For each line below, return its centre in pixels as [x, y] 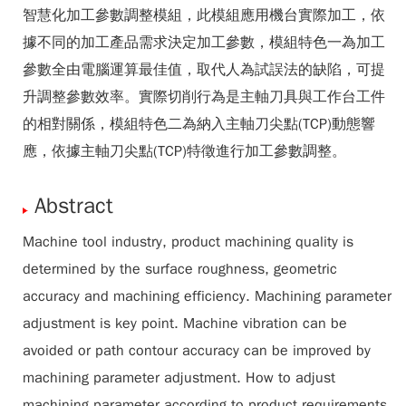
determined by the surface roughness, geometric [180, 269]
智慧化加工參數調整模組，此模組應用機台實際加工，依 [204, 15]
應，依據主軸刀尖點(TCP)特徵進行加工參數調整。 [184, 151]
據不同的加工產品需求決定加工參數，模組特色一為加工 [204, 43]
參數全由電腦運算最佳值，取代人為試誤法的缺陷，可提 [204, 70]
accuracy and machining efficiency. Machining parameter [207, 296]
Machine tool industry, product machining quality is [188, 242]
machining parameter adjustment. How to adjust [179, 378]
